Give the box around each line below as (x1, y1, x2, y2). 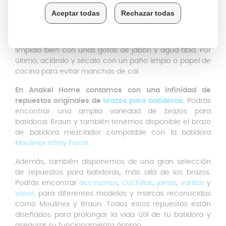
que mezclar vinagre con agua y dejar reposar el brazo (15, 26, 211, 33)
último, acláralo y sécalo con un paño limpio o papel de (15, 58, 211, 65)
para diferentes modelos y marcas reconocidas (35, 190, 211, 197)
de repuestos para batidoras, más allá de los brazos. (15, 169, 211, 176)
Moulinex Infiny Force (15, 140, 88, 147)
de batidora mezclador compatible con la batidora (15, 129, 211, 136)
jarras (157, 180, 176, 187)
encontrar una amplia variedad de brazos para (15, 108, 211, 115)
